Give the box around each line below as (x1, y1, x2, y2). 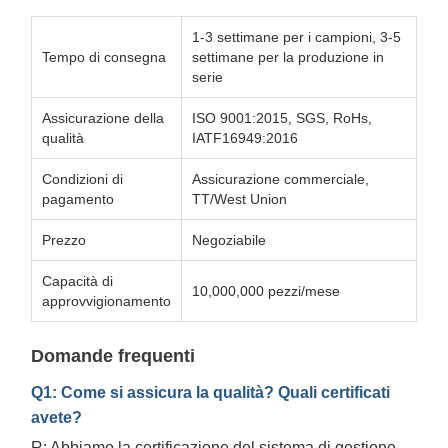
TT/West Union (192, 191, 287, 207)
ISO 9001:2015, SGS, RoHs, (192, 110, 372, 126)
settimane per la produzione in (192, 49, 384, 65)
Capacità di (42, 273, 113, 289)
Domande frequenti (31, 346, 195, 366)
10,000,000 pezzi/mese (192, 283, 340, 299)
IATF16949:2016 (192, 130, 298, 146)
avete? (31, 408, 82, 426)
